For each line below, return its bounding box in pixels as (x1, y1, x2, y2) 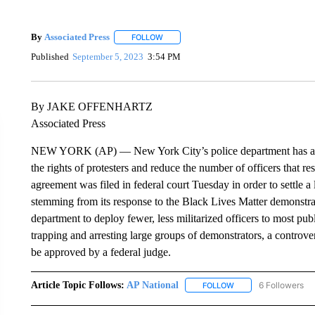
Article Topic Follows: (30, 279, 124, 290)
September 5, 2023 (72, 51, 144, 63)
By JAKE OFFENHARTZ (30, 100, 153, 112)
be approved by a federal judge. (30, 245, 171, 258)
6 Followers (258, 279, 304, 290)
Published (30, 51, 69, 63)
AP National (126, 279, 179, 290)
